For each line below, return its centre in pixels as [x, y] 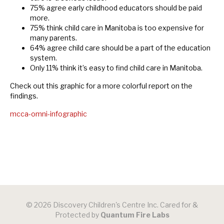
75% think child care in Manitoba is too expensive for [117, 28]
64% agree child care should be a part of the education [120, 48]
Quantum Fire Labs [135, 215]
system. [43, 58]
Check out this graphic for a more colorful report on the [101, 86]
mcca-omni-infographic [48, 114]
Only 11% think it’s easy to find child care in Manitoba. [116, 68]
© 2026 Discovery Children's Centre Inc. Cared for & [112, 205]
